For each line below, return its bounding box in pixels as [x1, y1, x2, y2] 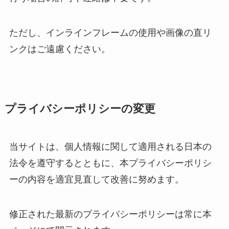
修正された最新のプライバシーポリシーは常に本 [9, 209, 212, 219]
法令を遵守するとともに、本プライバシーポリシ [9, 157, 212, 168]
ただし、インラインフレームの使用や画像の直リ [9, 27, 212, 38]
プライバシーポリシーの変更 [4, 102, 155, 115]
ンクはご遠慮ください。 [9, 43, 110, 54]
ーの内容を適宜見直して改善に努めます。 [9, 174, 184, 185]
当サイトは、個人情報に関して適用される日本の [9, 141, 212, 152]
